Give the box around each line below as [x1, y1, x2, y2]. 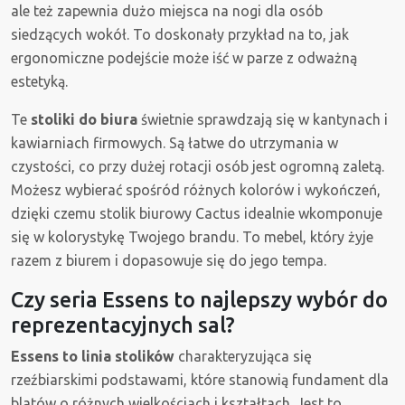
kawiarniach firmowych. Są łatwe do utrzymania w [11, 135, 338, 152]
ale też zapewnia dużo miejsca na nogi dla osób [11, 3, 323, 20]
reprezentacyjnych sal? [11, 313, 235, 337]
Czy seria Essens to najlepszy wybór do [11, 287, 388, 312]
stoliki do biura [31, 111, 137, 128]
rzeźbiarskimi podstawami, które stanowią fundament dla [11, 372, 389, 389]
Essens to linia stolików [11, 348, 174, 365]
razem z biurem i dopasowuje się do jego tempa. [11, 252, 326, 269]
